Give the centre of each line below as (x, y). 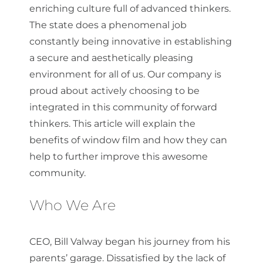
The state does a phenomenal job (108, 25)
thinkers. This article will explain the (112, 124)
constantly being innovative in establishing (131, 42)
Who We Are (73, 205)
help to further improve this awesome (119, 157)
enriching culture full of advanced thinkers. (130, 9)
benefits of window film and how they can (128, 140)
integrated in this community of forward (123, 107)
